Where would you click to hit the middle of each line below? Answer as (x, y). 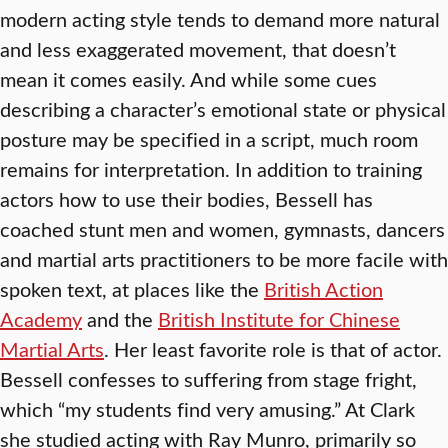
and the (120, 318)
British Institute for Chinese (279, 318)
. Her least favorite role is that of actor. (273, 348)
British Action (323, 288)
